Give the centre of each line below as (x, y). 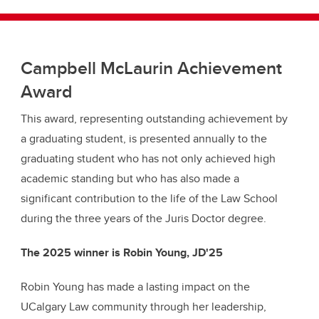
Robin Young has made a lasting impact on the (135, 287)
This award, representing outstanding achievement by (154, 119)
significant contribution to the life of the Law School (149, 199)
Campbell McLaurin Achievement (151, 68)
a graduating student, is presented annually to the (144, 139)
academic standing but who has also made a (130, 179)
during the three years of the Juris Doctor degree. (143, 219)
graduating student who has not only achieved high (148, 159)
